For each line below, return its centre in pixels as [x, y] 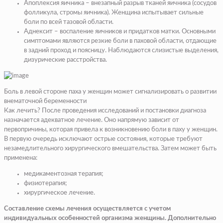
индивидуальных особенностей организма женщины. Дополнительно [110, 218]
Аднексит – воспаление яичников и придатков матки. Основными [120, 31]
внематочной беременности [45, 101]
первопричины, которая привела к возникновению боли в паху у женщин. [111, 129]
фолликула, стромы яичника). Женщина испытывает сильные [114, 12]
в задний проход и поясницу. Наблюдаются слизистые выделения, [121, 50]
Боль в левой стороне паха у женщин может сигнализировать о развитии [110, 92]
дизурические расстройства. [65, 60]
